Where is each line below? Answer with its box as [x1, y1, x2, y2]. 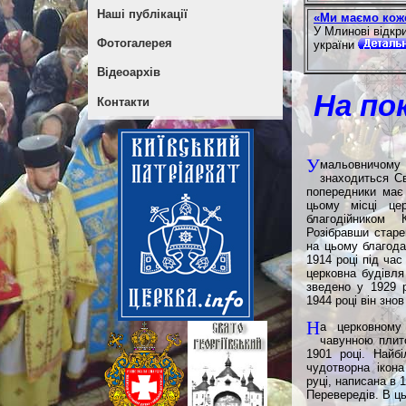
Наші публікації [96, 6, 188, 21]
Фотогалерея [96, 36, 172, 51]
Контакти [96, 94, 150, 109]
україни [314, 38, 358, 52]
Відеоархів [96, 65, 160, 80]
